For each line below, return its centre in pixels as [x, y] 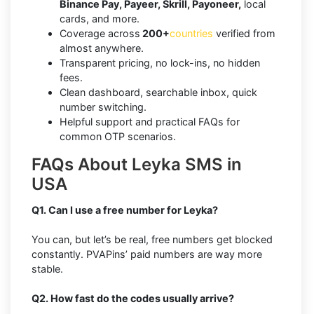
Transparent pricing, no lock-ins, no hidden [160, 63]
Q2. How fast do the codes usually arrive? [133, 299]
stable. [47, 269]
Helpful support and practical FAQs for [150, 122]
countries [191, 34]
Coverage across [100, 34]
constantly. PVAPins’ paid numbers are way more [147, 254]
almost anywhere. [102, 48]
